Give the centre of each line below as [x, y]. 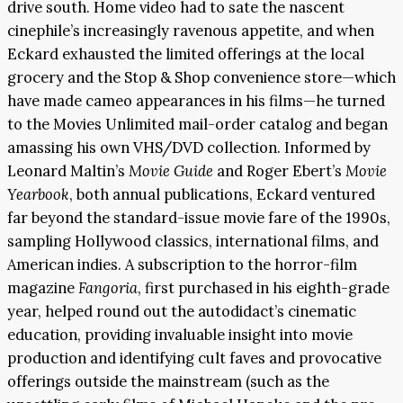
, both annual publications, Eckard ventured [222, 194]
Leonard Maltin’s [68, 170]
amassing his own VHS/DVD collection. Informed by [189, 147]
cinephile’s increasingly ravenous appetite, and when [191, 30]
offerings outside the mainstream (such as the [168, 381]
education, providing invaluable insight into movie [180, 334]
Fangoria [108, 287]
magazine [43, 287]
